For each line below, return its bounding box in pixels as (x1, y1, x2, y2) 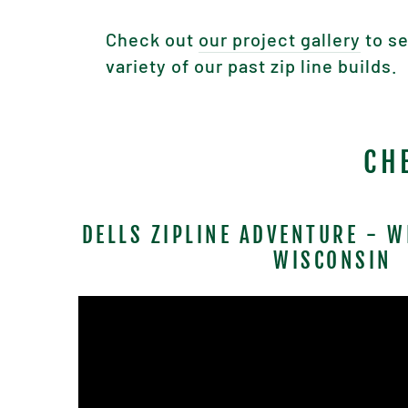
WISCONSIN (273, 247, 393, 274)
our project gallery (198, 28, 361, 50)
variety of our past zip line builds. (105, 55, 398, 76)
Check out (105, 28, 199, 50)
